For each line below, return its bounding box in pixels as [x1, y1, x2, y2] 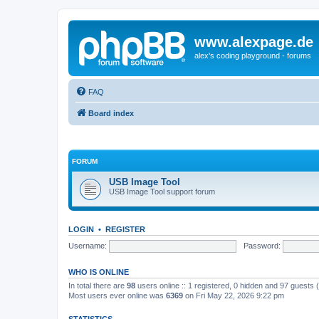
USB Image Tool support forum [109, 187, 215, 196]
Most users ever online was [68, 291, 166, 300]
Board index [88, 108, 134, 117]
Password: [243, 241, 281, 250]
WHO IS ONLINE [68, 268, 129, 276]
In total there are [68, 281, 127, 290]
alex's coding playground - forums [194, 51, 311, 60]
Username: [68, 241, 107, 250]
